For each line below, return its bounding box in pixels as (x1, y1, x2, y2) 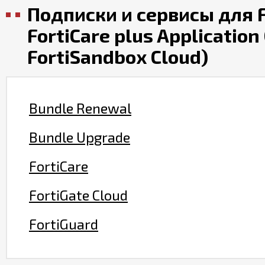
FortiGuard (29, 215, 98, 232)
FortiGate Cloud (29, 186, 128, 203)
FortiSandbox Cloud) (27, 45, 208, 67)
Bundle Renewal (29, 99, 131, 117)
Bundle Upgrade (29, 128, 130, 146)
